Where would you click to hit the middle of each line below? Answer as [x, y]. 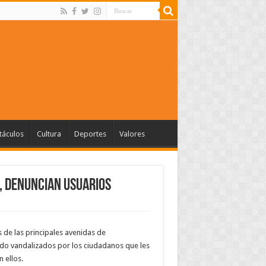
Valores [132, 134]
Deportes [90, 134]
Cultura [49, 134]
